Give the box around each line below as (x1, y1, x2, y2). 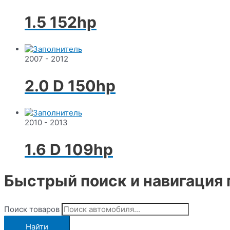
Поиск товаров (4, 204, 60, 214)
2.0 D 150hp (25, 76, 116, 95)
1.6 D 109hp (25, 140, 113, 159)
